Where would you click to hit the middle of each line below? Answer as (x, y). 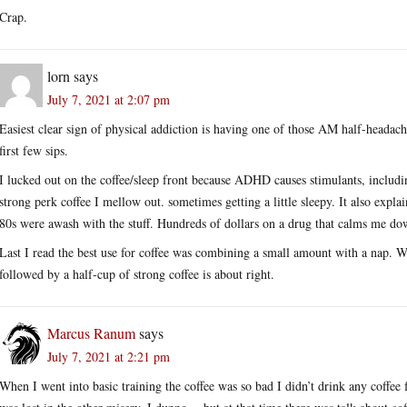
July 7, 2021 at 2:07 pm (109, 99)
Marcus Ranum (91, 333)
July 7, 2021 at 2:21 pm (109, 356)
